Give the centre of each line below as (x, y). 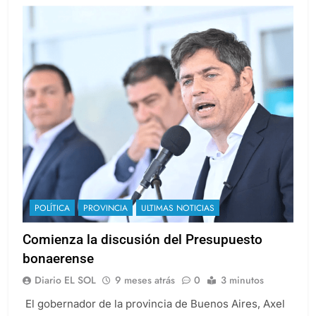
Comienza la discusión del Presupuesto (142, 239)
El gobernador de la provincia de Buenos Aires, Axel (154, 303)
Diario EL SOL (65, 280)
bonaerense (58, 258)
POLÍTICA (52, 208)
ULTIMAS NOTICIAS (178, 208)
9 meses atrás (145, 280)
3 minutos (242, 280)
